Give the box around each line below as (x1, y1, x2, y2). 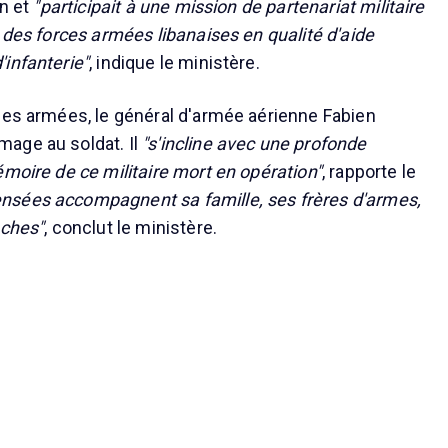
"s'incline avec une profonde (142, 133, 367, 155)
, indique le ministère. (89, 52, 260, 74)
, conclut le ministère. (44, 217, 218, 239)
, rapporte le (321, 161, 417, 183)
